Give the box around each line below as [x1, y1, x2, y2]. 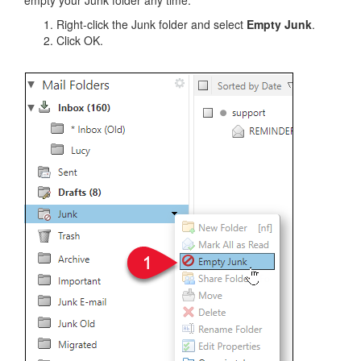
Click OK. [56, 31, 103, 48]
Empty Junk [247, 15, 312, 32]
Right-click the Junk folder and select [56, 15, 247, 32]
